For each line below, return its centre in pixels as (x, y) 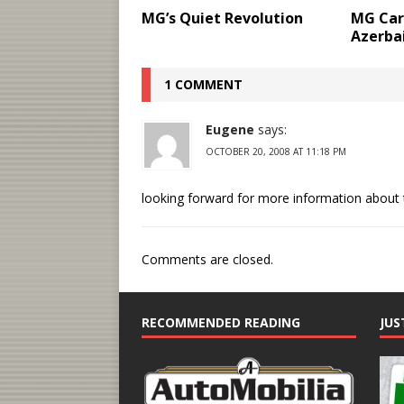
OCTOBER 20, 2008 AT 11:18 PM (276, 152)
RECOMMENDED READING (221, 323)
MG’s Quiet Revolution (222, 18)
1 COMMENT (203, 85)
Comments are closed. (207, 260)
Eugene (230, 130)
